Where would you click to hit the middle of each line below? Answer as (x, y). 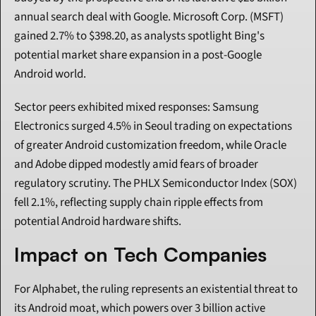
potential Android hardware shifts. (98, 222)
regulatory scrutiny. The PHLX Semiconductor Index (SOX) (156, 184)
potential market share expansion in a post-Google (138, 55)
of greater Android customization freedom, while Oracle (150, 146)
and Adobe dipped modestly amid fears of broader (136, 165)
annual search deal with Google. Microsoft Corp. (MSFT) (149, 17)
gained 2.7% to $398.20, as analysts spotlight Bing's (139, 36)
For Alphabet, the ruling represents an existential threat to (156, 290)
